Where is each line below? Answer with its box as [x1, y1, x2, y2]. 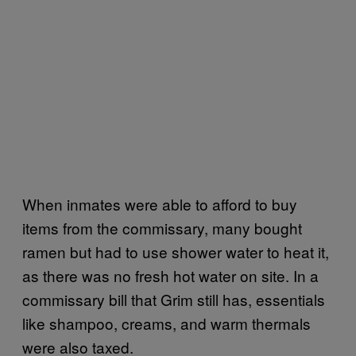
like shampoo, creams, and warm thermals [22, 311, 311, 334]
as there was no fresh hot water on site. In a [22, 264, 319, 286]
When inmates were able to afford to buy [22, 192, 297, 215]
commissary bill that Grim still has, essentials [22, 288, 325, 310]
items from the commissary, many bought [22, 216, 302, 238]
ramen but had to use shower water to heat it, [22, 240, 329, 262]
